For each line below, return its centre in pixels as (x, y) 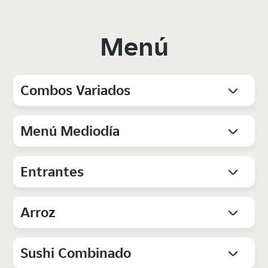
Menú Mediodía (70, 131)
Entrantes (52, 172)
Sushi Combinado (76, 253)
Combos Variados (76, 90)
